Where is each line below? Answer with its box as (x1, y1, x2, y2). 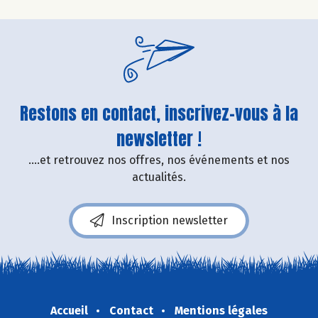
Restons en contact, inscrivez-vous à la (20, 100, 298, 126)
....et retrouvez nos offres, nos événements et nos (28, 153, 290, 167)
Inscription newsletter (111, 213, 228, 227)
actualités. (132, 170, 186, 184)
